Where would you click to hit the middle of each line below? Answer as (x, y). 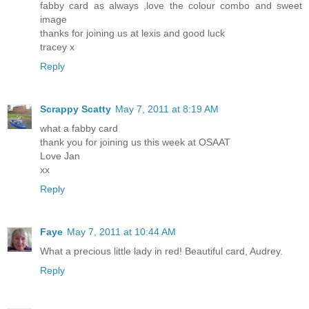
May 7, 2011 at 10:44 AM (121, 231)
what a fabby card (79, 128)
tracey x (57, 47)
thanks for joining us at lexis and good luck (132, 33)
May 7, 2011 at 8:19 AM (167, 109)
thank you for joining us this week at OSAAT (135, 142)
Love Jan (60, 156)
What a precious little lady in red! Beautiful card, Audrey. (161, 251)
